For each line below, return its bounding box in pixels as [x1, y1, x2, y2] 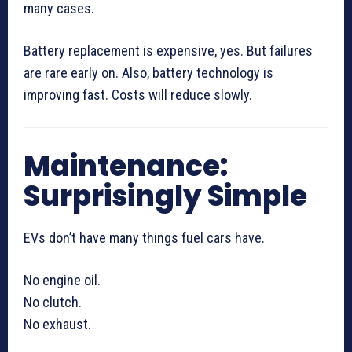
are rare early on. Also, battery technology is [24, 64, 273, 82]
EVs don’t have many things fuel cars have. [24, 229, 265, 247]
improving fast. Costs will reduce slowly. [24, 86, 252, 104]
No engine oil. [24, 272, 101, 289]
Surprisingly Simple [24, 176, 307, 217]
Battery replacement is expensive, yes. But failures [24, 42, 313, 60]
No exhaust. [24, 316, 91, 333]
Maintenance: [24, 146, 228, 187]
